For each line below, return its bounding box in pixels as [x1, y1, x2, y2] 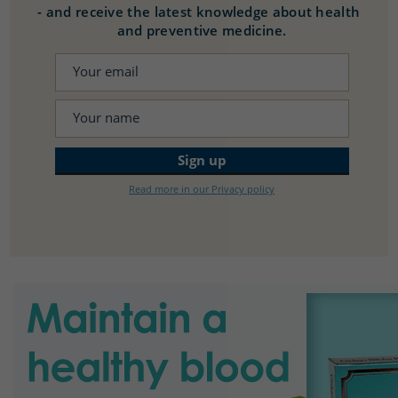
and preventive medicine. [116, 21, 287, 40]
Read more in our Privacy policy [129, 182, 275, 196]
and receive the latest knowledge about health [45, 3, 361, 21]
